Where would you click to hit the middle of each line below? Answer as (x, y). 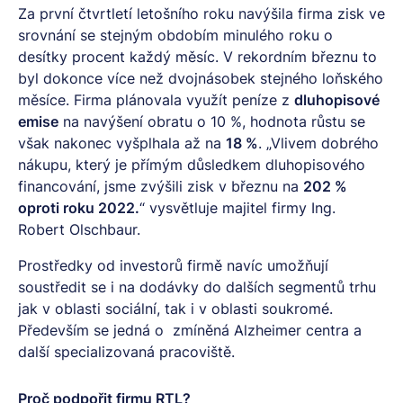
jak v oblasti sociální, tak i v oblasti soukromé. (175, 308)
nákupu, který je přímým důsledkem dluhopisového (192, 164)
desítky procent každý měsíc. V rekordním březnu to (197, 56)
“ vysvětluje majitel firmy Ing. (237, 207)
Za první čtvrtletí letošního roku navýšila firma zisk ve (201, 13)
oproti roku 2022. (79, 207)
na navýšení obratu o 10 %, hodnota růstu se (212, 121)
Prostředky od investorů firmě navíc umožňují (173, 265)
